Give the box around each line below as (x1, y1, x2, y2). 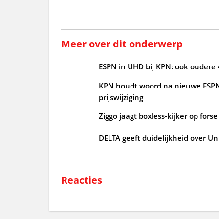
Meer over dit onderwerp (61, 37, 183, 50)
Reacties (61, 173, 102, 187)
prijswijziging (98, 92, 143, 102)
